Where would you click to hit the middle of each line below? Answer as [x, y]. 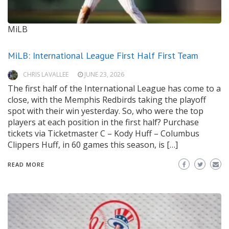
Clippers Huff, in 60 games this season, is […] [93, 145]
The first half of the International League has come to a [114, 89]
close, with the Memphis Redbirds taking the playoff [107, 100]
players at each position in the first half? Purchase [103, 122]
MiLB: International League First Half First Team [103, 56]
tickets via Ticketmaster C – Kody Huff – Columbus [104, 134]
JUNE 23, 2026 [104, 75]
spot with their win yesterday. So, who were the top [106, 111]
